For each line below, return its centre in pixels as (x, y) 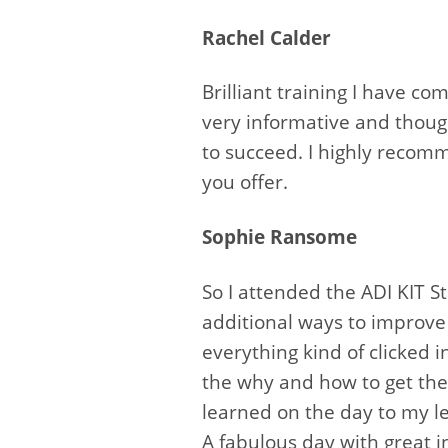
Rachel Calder (266, 37)
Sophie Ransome (279, 236)
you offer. (245, 182)
